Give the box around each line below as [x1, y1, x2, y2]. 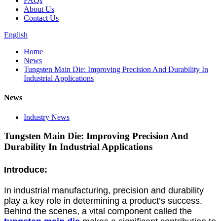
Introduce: [4, 165, 47, 175]
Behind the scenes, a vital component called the [4, 206, 192, 217]
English [4, 31, 28, 39]
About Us [24, 5, 54, 13]
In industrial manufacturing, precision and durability [4, 185, 204, 196]
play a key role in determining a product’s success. [4, 196, 202, 206]
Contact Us [24, 14, 59, 22]
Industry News [24, 112, 70, 121]
